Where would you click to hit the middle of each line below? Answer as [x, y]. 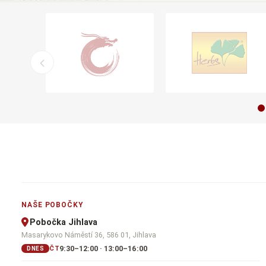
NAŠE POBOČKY [53, 205]
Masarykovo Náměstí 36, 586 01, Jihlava [89, 235]
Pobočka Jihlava [64, 222]
